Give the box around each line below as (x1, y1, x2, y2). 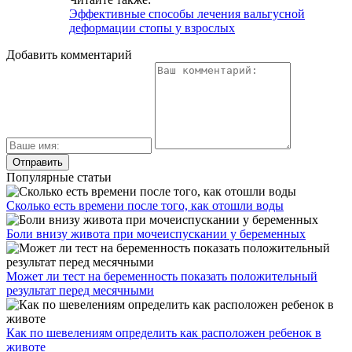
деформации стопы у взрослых (69, 20, 235, 35)
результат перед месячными (6, 283, 154, 297)
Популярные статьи (6, 170, 112, 184)
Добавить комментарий (6, 47, 132, 61)
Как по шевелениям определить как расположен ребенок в (6, 325, 321, 339)
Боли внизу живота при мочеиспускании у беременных (6, 226, 306, 240)
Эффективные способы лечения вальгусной (69, 6, 305, 20)
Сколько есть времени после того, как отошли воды (6, 198, 284, 212)
